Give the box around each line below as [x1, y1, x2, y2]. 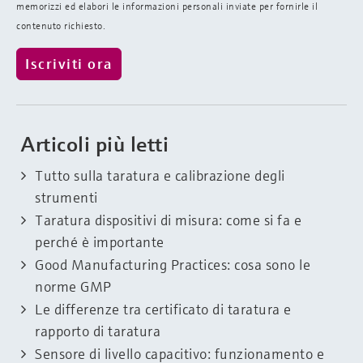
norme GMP [35, 276, 112, 296]
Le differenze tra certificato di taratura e [35, 299, 292, 318]
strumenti [35, 187, 98, 207]
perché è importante [35, 232, 164, 251]
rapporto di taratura [35, 321, 160, 340]
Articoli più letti [21, 130, 169, 157]
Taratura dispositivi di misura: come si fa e [35, 210, 301, 229]
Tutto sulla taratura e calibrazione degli [35, 165, 285, 185]
